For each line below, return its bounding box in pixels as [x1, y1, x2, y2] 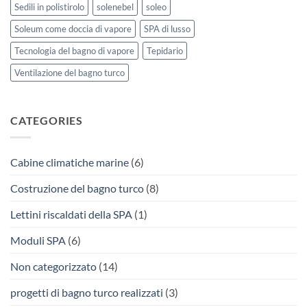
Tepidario [147, 45, 183, 57]
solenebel [97, 1, 134, 13]
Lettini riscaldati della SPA [10, 207, 132, 221]
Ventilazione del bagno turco [14, 67, 125, 79]
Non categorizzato [10, 259, 97, 273]
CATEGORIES [10, 114, 83, 127]
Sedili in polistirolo [14, 1, 84, 13]
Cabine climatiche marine [10, 155, 129, 169]
